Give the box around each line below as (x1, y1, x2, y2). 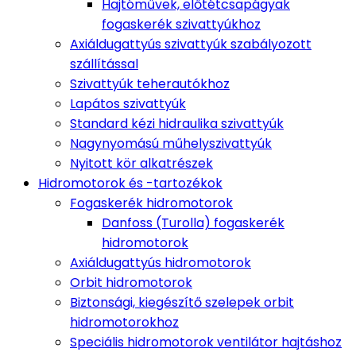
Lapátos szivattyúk (70, 95, 186, 113)
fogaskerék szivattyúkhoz (102, 15, 261, 33)
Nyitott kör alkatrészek (70, 154, 213, 172)
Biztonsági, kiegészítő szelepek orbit (70, 293, 294, 311)
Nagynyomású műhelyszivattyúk (70, 134, 272, 153)
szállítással (70, 55, 138, 73)
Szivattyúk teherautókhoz (70, 75, 230, 93)
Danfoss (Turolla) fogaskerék (102, 214, 284, 232)
